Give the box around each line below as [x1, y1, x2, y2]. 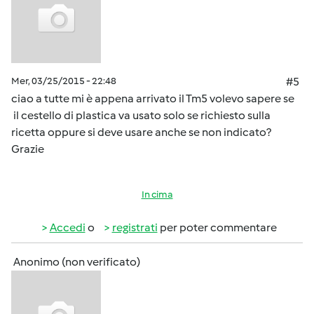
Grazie [11, 142, 46, 156]
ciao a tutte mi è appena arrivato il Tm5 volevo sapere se [11, 92, 294, 105]
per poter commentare [157, 221, 277, 234]
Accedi [49, 221, 86, 234]
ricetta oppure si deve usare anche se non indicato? [11, 125, 271, 139]
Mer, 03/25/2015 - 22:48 [11, 75, 116, 87]
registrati [111, 221, 158, 234]
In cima [141, 189, 173, 200]
